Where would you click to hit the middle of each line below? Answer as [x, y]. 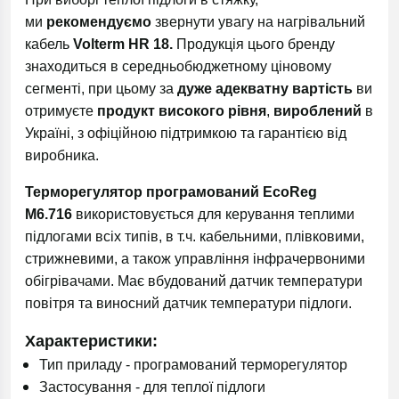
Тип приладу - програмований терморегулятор [193, 365]
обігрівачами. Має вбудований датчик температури [194, 281]
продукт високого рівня [182, 111]
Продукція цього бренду [256, 44]
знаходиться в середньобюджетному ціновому [178, 66]
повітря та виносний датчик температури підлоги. [188, 303]
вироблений [318, 111]
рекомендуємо [99, 22]
